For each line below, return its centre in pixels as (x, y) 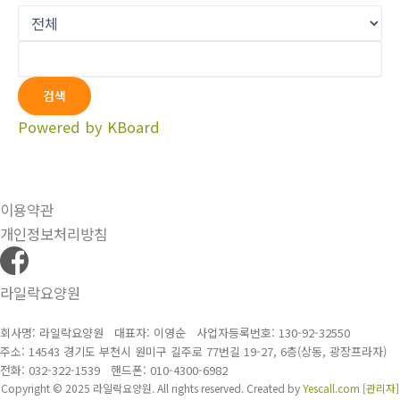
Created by (275, 388)
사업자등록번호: (237, 333)
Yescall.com (331, 388)
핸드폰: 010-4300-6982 (164, 370)
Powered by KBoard (89, 127)
